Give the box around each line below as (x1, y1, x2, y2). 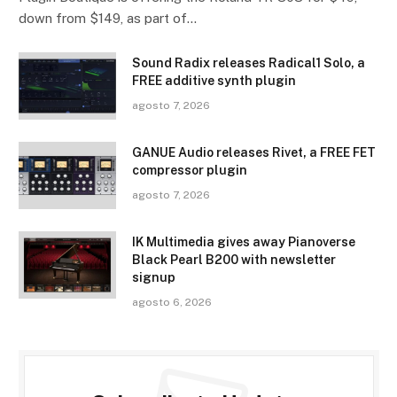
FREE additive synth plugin (132, 74, 296, 89)
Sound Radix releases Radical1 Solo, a (132, 56, 365, 71)
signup (132, 270, 175, 285)
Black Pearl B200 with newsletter (132, 253, 336, 268)
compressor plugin (132, 163, 247, 178)
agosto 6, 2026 (132, 296, 212, 309)
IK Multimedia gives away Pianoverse (132, 235, 355, 250)
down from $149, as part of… (19, 11, 197, 27)
